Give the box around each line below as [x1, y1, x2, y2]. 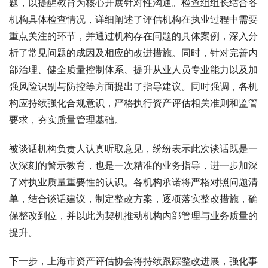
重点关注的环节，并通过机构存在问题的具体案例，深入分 [9, 30, 258, 42]
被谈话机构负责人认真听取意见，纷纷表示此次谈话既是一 [9, 142, 258, 155]
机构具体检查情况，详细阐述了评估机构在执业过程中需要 [9, 13, 258, 26]
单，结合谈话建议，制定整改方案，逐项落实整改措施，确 [9, 193, 258, 205]
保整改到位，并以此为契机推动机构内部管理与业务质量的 [9, 209, 258, 222]
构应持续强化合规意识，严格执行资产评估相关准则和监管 [9, 97, 258, 109]
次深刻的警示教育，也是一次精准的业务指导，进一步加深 [9, 159, 258, 172]
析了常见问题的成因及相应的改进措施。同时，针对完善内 [9, 47, 258, 59]
